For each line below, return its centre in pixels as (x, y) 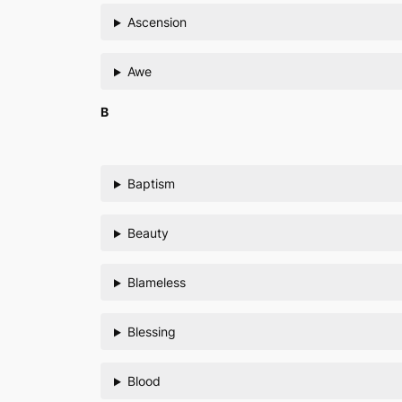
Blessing (151, 332)
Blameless (156, 283)
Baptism (151, 184)
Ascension (157, 22)
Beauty (148, 233)
